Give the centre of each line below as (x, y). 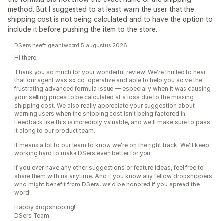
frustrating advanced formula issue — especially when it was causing (112, 89)
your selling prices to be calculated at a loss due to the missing (104, 97)
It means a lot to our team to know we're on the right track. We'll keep (112, 145)
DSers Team (32, 215)
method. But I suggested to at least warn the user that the (101, 9)
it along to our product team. (55, 130)
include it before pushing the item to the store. (83, 29)
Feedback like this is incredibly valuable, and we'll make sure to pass (112, 122)
